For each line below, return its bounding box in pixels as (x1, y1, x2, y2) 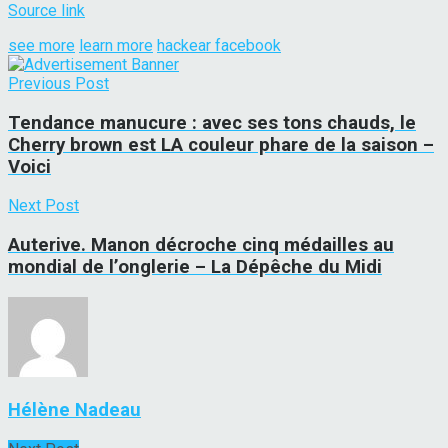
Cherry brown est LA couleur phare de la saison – (8, 133, 434, 156)
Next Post (8, 196, 79, 216)
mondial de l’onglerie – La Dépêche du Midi (8, 256, 382, 279)
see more (8, 35, 75, 55)
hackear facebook (157, 35, 281, 55)
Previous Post (8, 73, 109, 93)
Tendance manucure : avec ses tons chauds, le (8, 111, 416, 134)
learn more (79, 35, 153, 55)
